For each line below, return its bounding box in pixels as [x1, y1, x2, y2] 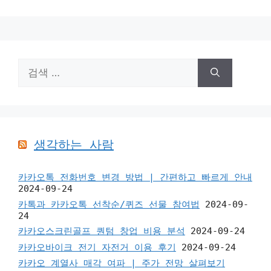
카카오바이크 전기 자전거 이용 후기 [18, 241, 176, 253]
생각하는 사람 [34, 137, 114, 152]
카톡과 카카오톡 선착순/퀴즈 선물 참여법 [18, 198, 200, 210]
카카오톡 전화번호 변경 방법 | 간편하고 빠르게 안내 [18, 172, 252, 183]
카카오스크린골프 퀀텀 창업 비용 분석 [18, 226, 185, 237]
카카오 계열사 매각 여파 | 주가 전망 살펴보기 [18, 258, 225, 269]
